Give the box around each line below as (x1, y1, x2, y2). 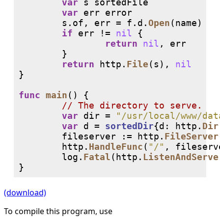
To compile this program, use (4, 206, 112, 217)
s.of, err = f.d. (19, 18, 148, 28)
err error (78, 7, 132, 18)
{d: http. (154, 121, 202, 132)
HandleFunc (89, 141, 143, 152)
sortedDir (105, 121, 154, 132)
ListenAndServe (143, 152, 219, 163)
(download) (4, 187, 46, 198)
